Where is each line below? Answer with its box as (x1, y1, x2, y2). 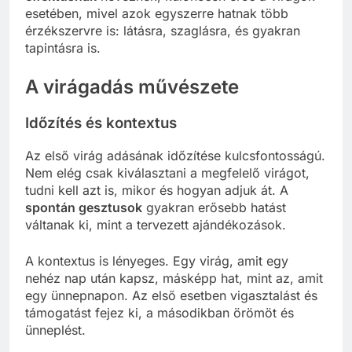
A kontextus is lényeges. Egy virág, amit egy (25, 252, 288, 269)
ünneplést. (25, 321, 86, 338)
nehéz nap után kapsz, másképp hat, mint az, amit (25, 269, 323, 286)
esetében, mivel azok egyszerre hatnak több (25, 5, 288, 22)
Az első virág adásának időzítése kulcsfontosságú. (25, 147, 325, 163)
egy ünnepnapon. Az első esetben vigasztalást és (25, 287, 317, 303)
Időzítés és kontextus (25, 114, 177, 133)
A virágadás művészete (25, 75, 239, 99)
